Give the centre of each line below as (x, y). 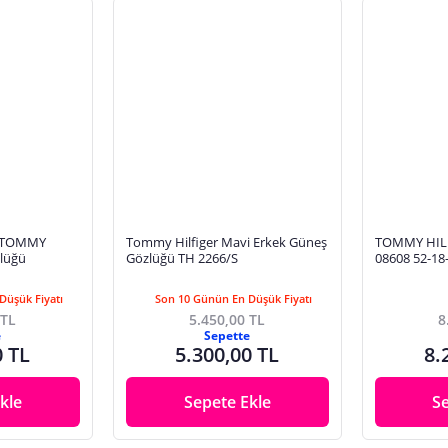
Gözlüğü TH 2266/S (181, 257)
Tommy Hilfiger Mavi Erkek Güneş (226, 241)
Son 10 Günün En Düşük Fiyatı (233, 298)
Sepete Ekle (227, 401)
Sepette (227, 335)
